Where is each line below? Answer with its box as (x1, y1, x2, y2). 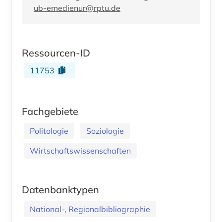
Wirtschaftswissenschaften (30, 145, 131, 156)
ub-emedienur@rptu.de (34, 2, 120, 13)
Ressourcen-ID (22, 46, 90, 59)
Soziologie (86, 125, 124, 136)
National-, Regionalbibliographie (30, 204, 150, 214)
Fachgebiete (22, 105, 78, 117)
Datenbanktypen (22, 183, 99, 196)
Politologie (30, 125, 68, 136)
